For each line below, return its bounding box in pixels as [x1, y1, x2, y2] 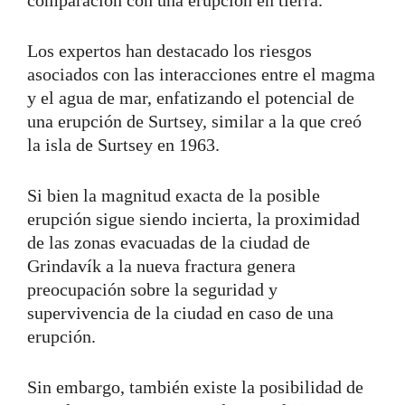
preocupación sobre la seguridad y [27, 278, 278, 299]
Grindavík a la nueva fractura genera [27, 255, 296, 276]
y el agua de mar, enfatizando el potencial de [27, 87, 354, 108]
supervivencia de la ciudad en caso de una [27, 302, 334, 323]
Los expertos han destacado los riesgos [27, 40, 312, 61]
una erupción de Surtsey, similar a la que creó [27, 110, 362, 131]
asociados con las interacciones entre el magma [27, 63, 375, 84]
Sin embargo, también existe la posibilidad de [27, 376, 363, 397]
